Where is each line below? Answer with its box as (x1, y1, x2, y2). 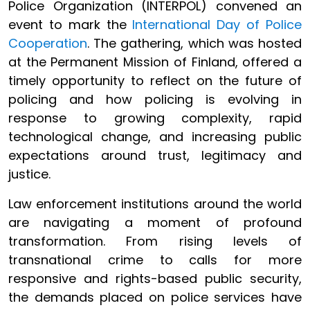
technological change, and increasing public (8, 128, 302, 145)
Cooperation (8, 35, 87, 52)
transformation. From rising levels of (8, 232, 302, 250)
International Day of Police (132, 16, 302, 33)
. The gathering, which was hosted (87, 35, 302, 52)
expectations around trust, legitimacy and (8, 147, 302, 164)
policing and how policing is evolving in (8, 91, 302, 108)
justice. (8, 165, 51, 183)
